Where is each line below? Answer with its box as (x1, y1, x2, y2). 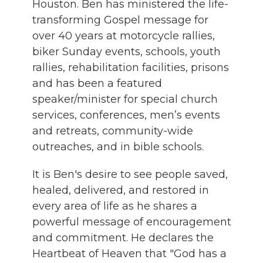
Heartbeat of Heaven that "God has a (32, 247, 227, 260)
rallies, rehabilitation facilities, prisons (32, 60, 229, 74)
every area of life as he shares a (32, 199, 197, 213)
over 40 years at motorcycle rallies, (32, 29, 215, 42)
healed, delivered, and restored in (32, 183, 209, 197)
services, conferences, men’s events (32, 108, 220, 122)
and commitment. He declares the (32, 231, 214, 244)
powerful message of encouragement (32, 215, 231, 228)
